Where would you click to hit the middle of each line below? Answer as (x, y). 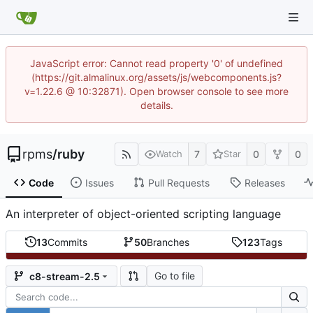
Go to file (174, 276)
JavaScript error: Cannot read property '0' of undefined (156, 63)
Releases (264, 182)
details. (156, 105)
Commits (68, 242)
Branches (168, 242)
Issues (99, 182)
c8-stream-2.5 (65, 276)
